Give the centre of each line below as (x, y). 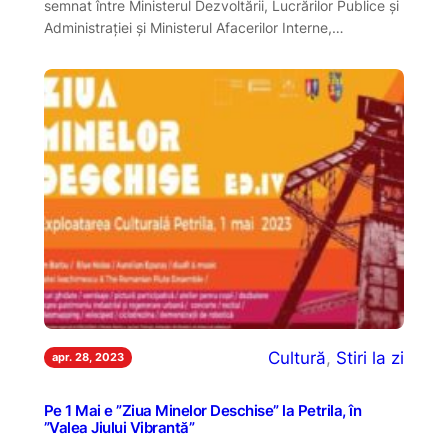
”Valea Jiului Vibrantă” (119, 428)
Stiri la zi (370, 357)
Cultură (297, 357)
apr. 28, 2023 (87, 357)
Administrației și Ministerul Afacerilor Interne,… (193, 27)
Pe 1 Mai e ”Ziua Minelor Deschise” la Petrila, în (202, 411)
